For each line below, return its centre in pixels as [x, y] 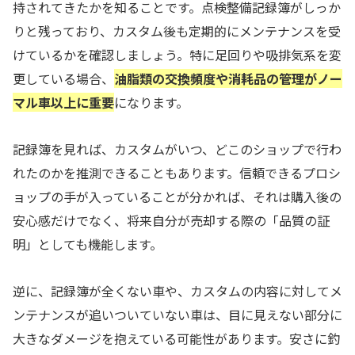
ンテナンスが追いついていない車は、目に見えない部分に [177, 314]
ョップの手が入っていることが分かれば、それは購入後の [177, 196]
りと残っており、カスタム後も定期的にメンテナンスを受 [177, 31]
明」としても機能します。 [88, 244]
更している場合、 [63, 79]
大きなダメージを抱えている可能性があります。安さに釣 [176, 338]
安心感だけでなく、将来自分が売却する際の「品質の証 [171, 220]
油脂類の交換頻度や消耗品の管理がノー [228, 79]
